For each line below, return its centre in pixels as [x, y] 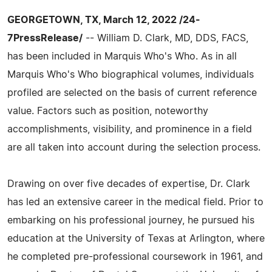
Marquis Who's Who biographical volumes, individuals [131, 75]
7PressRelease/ [45, 38]
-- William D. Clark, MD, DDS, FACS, [165, 38]
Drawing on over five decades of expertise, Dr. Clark [129, 184]
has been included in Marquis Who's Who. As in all [122, 56]
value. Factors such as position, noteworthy [108, 111]
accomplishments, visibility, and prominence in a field [130, 129]
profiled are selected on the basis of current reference [132, 93]
